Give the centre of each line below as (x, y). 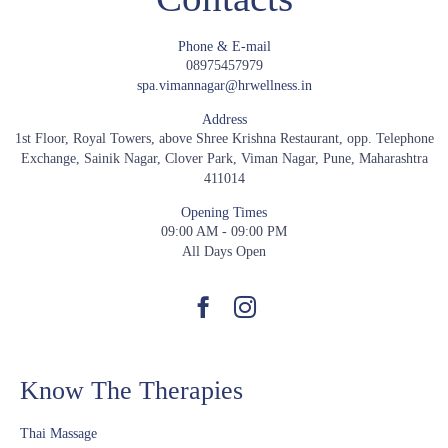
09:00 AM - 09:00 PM (224, 231)
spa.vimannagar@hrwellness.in (224, 85)
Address (224, 118)
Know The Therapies (131, 390)
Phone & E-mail (224, 45)
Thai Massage (58, 433)
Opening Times (224, 211)
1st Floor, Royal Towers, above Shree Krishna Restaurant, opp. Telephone (224, 138)
